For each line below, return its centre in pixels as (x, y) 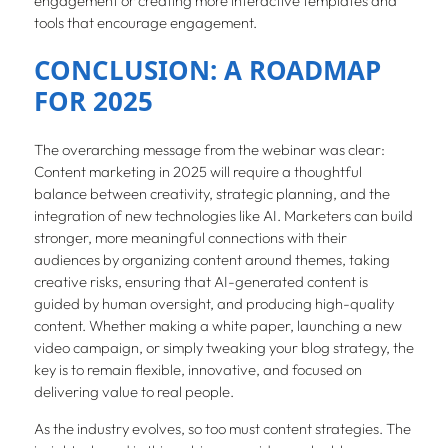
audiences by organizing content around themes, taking (211, 259)
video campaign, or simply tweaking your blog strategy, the (223, 347)
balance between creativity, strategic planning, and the (211, 193)
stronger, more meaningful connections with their (190, 237)
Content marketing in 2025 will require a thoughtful (197, 171)
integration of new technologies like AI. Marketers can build (223, 215)
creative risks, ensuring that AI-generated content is (200, 281)
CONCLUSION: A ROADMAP (207, 70)
